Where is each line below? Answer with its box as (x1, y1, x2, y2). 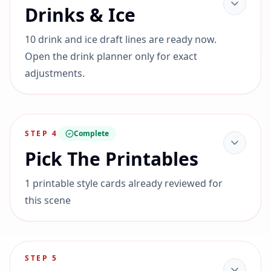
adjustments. (25, 67, 85, 80)
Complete (73, 128, 109, 139)
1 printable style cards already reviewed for (25, 177, 223, 190)
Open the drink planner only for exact (25, 50, 197, 63)
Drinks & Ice (25, 2, 135, 27)
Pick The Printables (25, 146, 198, 171)
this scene (25, 194, 71, 207)
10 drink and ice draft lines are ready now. (25, 33, 217, 46)
